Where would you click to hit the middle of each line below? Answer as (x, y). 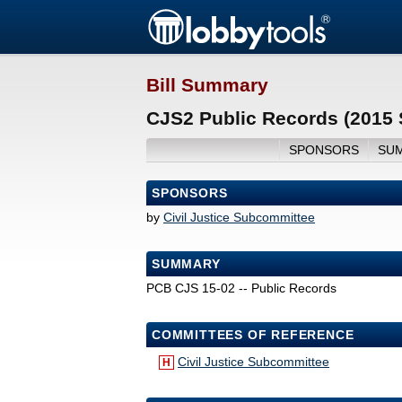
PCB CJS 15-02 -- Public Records (241, 288)
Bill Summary (207, 85)
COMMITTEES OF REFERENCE (253, 335)
